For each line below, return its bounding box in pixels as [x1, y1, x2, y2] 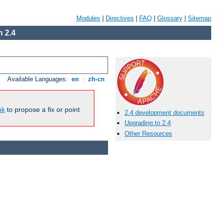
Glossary [157, 15, 182, 22]
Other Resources [125, 129, 172, 137]
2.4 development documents [125, 109, 204, 117]
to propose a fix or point [5, 106, 80, 114]
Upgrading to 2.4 [125, 119, 171, 127]
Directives [106, 15, 134, 22]
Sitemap [188, 15, 211, 22]
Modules [76, 15, 100, 22]
